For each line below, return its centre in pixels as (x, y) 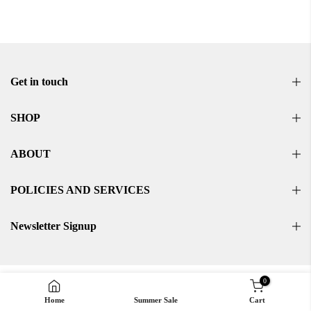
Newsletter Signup (53, 226)
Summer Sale (155, 300)
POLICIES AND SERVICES (80, 190)
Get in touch (39, 82)
